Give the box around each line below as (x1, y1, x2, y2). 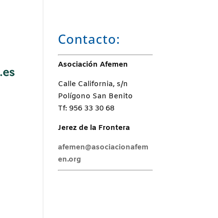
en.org (58, 155, 81, 164)
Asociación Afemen (58, 60, 128, 70)
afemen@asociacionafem (58, 143, 149, 152)
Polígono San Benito (58, 91, 133, 101)
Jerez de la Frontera (58, 123, 130, 133)
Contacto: (58, 30, 121, 48)
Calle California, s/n (58, 79, 128, 89)
